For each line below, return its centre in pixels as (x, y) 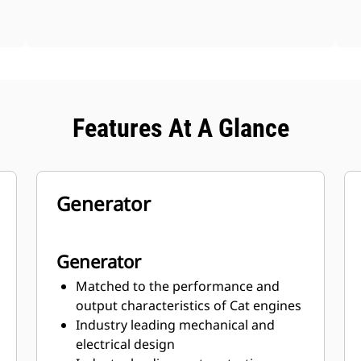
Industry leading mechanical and (176, 325)
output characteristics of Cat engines (189, 305)
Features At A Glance (180, 128)
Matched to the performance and (178, 286)
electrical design (126, 344)
